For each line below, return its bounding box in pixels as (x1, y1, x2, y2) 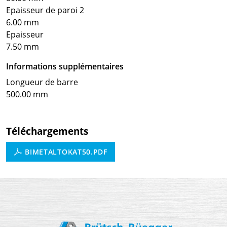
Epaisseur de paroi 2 (6, 5, 84, 16)
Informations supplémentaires (6, 61, 124, 72)
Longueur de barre (6, 77, 78, 88)
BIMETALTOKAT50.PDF (22, 146, 107, 157)
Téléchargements (6, 125, 88, 138)
